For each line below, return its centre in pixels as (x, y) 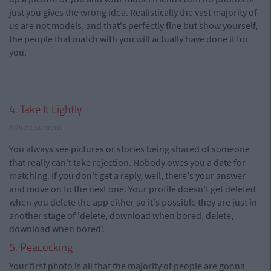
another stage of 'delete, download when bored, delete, (121, 215)
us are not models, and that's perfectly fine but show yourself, (133, 25)
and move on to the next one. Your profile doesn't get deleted (132, 189)
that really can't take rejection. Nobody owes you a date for (127, 162)
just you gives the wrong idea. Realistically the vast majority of (133, 12)
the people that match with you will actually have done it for (129, 39)
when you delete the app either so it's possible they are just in (133, 202)
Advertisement (36, 127)
